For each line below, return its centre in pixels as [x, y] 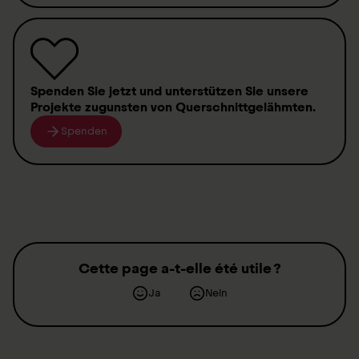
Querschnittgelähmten [244, 107]
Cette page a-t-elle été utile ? [179, 268]
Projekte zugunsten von [103, 107]
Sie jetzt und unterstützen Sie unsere [198, 91]
